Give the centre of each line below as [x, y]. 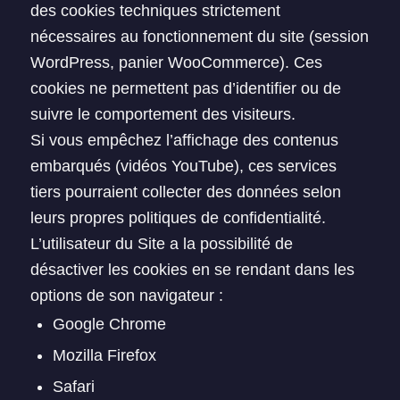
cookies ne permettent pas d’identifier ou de [185, 88]
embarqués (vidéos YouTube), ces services [183, 166]
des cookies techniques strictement [155, 11]
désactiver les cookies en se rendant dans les [192, 270]
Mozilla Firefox [104, 355]
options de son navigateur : [126, 296]
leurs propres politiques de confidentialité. [178, 218]
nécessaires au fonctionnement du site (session [199, 37]
